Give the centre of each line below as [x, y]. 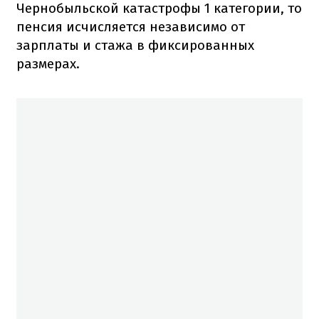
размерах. [48, 63]
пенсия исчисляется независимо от [131, 26]
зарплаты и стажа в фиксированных [135, 45]
